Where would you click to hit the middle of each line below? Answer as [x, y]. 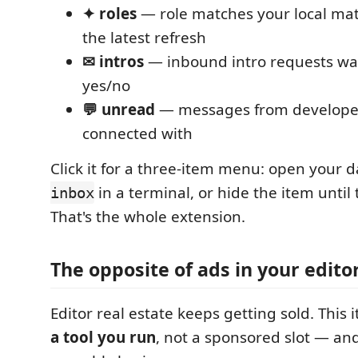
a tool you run [103, 337]
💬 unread [119, 109]
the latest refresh [144, 38]
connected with [137, 133]
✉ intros [113, 62]
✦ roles [109, 14]
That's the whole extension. [148, 217]
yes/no [106, 86]
